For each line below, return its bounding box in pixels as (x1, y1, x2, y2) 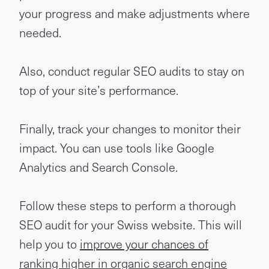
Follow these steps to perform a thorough (19, 196, 236, 214)
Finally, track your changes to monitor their (19, 119, 241, 138)
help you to (19, 235, 80, 253)
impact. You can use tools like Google (19, 139, 214, 157)
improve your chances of (80, 235, 208, 253)
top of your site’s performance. (19, 81, 178, 99)
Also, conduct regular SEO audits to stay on (19, 62, 244, 80)
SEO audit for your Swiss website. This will (19, 216, 242, 234)
